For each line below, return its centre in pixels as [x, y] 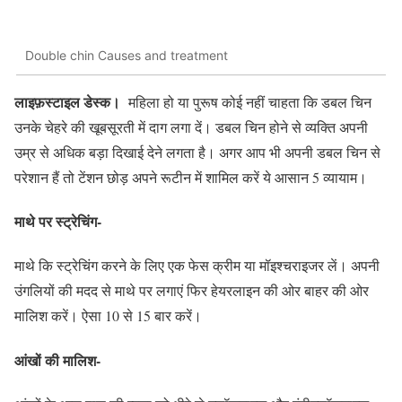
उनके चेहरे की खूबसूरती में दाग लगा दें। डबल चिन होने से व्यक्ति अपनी [191, 127]
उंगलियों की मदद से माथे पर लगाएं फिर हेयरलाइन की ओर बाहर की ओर [192, 291]
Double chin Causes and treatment [127, 56]
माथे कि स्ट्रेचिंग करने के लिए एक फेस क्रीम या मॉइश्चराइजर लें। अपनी [197, 266]
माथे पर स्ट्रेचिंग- [58, 221]
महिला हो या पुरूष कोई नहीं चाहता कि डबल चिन [248, 101]
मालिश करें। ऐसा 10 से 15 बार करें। [108, 316]
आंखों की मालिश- [57, 360]
